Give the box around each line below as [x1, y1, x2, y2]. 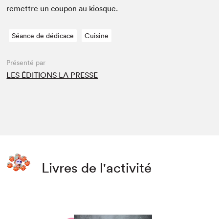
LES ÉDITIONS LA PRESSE [6, 70, 98, 80]
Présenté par [6, 58, 46, 67]
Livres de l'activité [42, 159, 152, 176]
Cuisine [85, 31, 109, 41]
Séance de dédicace [12, 31, 74, 41]
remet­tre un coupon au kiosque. [6, 3, 118, 14]
